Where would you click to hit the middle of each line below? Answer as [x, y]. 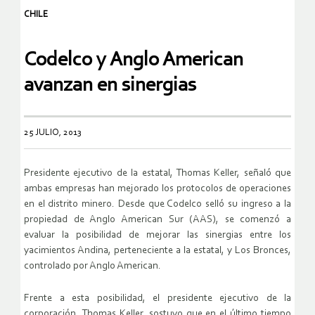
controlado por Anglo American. [92, 266]
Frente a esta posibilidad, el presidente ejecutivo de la [157, 298]
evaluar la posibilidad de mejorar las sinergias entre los [157, 235]
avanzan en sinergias [110, 85]
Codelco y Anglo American [134, 60]
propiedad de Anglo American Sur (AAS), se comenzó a [157, 219]
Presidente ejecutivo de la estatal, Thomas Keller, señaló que [157, 173]
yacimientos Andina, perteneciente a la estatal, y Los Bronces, [157, 250]
